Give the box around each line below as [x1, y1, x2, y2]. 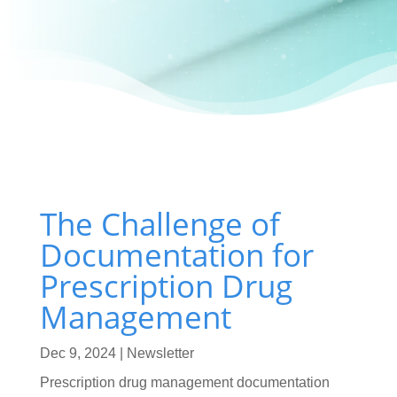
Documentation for [39, 233, 314, 276]
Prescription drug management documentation [39, 374, 330, 390]
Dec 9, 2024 [39, 345, 116, 361]
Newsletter [126, 345, 194, 361]
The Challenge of [39, 202, 280, 245]
